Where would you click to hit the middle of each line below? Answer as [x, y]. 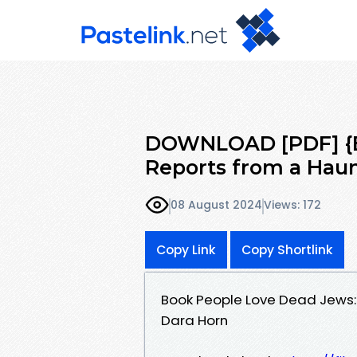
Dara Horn [194, 320]
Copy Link [186, 249]
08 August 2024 [216, 205]
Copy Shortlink [287, 249]
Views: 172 [292, 205]
